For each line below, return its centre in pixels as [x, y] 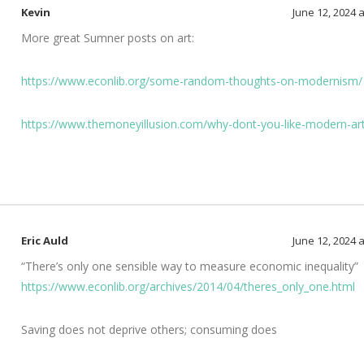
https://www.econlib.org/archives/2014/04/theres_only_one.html [188, 286]
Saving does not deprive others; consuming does [149, 329]
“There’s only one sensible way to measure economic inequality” [190, 266]
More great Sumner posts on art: [108, 38]
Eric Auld [45, 240]
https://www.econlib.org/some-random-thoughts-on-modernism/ [192, 81]
